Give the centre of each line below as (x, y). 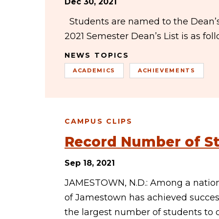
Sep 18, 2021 (90, 163)
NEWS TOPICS (97, 55)
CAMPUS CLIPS (99, 121)
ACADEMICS (94, 70)
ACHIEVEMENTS (166, 70)
